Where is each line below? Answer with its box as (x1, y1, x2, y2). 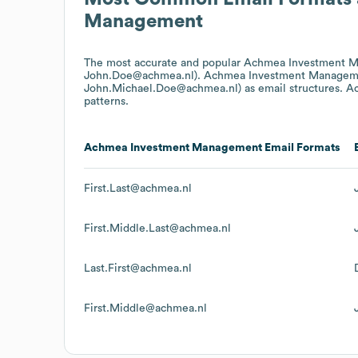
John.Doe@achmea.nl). (84, 70, 204, 82)
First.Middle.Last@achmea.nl (84, 222, 231, 234)
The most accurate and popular (84, 57, 244, 69)
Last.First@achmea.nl (84, 262, 192, 274)
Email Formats (262, 141, 340, 153)
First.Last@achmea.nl (84, 182, 192, 194)
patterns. (84, 95, 129, 107)
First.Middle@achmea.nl (84, 302, 207, 314)
